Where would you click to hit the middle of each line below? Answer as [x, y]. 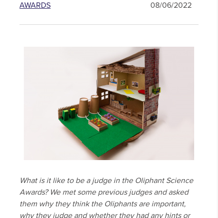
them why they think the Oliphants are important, [103, 204]
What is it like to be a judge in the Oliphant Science [106, 181]
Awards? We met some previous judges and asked [104, 192]
